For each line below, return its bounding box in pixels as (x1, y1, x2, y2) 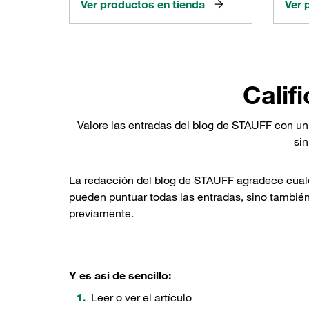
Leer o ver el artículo (91, 290, 192, 305)
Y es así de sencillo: (69, 268, 171, 283)
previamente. (69, 206, 134, 221)
